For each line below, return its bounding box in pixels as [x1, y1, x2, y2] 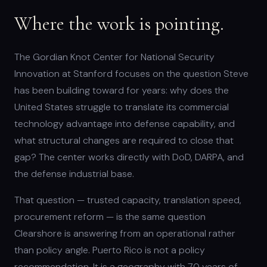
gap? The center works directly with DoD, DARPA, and [14, 151, 244, 164]
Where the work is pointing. [14, 12, 224, 36]
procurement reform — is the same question [14, 210, 206, 223]
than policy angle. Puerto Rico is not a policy [14, 244, 205, 257]
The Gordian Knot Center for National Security [14, 51, 215, 64]
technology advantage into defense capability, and [14, 117, 235, 131]
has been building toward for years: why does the [14, 84, 229, 97]
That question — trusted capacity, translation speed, [14, 194, 241, 207]
